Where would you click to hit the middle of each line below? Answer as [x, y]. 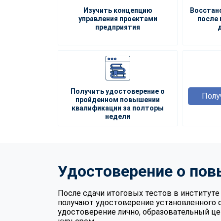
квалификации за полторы [118, 108]
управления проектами [118, 18]
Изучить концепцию [118, 10]
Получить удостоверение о [118, 91]
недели [118, 116]
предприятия [118, 27]
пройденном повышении [118, 99]
